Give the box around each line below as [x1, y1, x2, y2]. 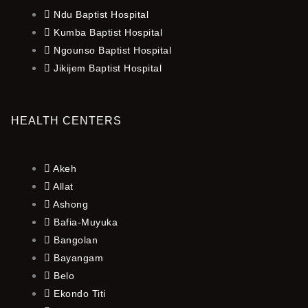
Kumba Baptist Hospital [54, 26, 162, 38]
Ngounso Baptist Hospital [54, 44, 171, 56]
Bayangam [54, 252, 103, 263]
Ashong [53, 198, 88, 210]
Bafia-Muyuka [54, 216, 118, 228]
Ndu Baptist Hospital [54, 8, 148, 20]
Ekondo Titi [54, 287, 106, 299]
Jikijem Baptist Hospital [54, 62, 162, 74]
